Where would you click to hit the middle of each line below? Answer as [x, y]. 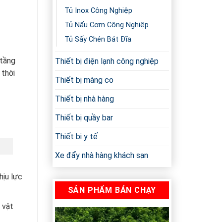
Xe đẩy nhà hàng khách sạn [102, 156]
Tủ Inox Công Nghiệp [98, 11]
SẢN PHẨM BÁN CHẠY [112, 190]
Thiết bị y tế [76, 137]
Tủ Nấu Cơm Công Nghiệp [107, 25]
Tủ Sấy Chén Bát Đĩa [98, 40]
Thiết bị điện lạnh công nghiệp [107, 61]
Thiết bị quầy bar [84, 118]
